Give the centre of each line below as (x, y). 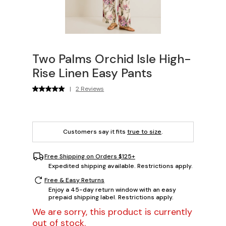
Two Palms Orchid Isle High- (112, 59)
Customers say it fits (95, 132)
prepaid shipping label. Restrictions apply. (111, 197)
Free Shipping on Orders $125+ (90, 156)
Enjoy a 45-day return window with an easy (112, 190)
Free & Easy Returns (74, 180)
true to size (144, 132)
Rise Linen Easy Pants (92, 73)
